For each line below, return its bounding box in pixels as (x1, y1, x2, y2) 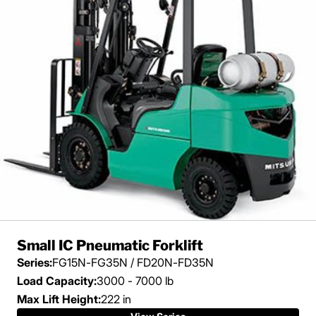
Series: (17, 255, 52, 269)
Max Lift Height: (17, 291, 101, 306)
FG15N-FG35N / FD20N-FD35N (52, 255, 214, 269)
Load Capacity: (17, 273, 97, 288)
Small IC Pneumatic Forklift (17, 236, 203, 254)
